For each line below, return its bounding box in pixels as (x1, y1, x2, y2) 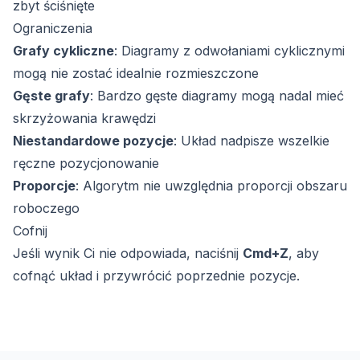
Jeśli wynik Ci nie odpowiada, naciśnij (13, 245, 243, 262)
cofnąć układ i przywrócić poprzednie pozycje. (13, 268, 300, 284)
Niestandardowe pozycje (13, 133, 174, 149)
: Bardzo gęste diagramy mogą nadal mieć (90, 88, 344, 104)
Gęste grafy (13, 88, 90, 104)
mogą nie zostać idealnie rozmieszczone (13, 65, 259, 82)
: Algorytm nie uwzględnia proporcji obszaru (76, 178, 347, 194)
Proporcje (13, 178, 76, 194)
